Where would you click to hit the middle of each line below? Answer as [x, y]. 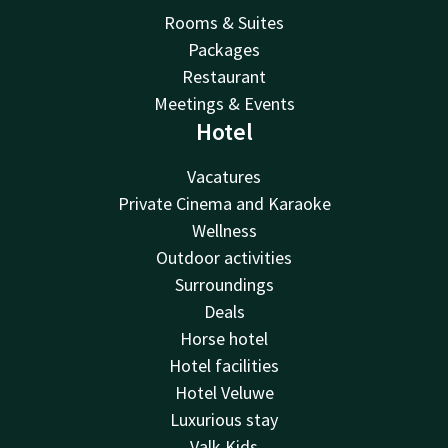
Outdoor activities [224, 258]
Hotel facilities [224, 366]
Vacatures [224, 177]
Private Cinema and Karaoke [224, 204]
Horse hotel [224, 339]
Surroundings [224, 285]
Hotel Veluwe [224, 393]
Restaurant [224, 77]
